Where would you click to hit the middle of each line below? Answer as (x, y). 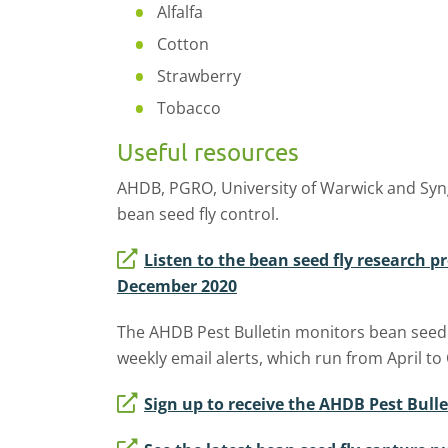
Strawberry (199, 75)
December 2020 (177, 285)
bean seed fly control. (200, 213)
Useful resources (208, 151)
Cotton (183, 43)
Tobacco (189, 107)
